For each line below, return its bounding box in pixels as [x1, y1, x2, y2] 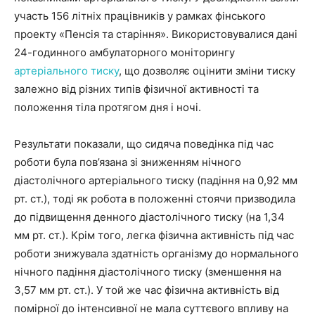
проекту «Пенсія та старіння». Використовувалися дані [14, 27, 297, 41]
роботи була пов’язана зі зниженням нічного [14, 155, 241, 169]
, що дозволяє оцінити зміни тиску [119, 63, 295, 77]
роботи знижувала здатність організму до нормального [14, 246, 299, 260]
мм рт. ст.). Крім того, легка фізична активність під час [14, 228, 294, 242]
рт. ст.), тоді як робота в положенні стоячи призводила [14, 191, 295, 205]
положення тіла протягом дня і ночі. [14, 100, 201, 114]
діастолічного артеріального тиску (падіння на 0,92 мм [14, 173, 297, 187]
